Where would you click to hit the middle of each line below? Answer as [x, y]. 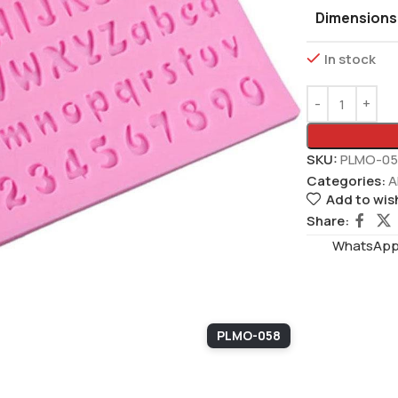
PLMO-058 [249, 336]
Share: [328, 220]
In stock [350, 59]
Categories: [346, 181]
